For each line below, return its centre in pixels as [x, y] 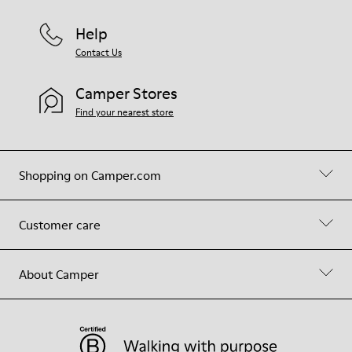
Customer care [60, 225]
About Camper [59, 274]
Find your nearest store [125, 112]
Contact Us [99, 52]
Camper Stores [126, 93]
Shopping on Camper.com [90, 175]
